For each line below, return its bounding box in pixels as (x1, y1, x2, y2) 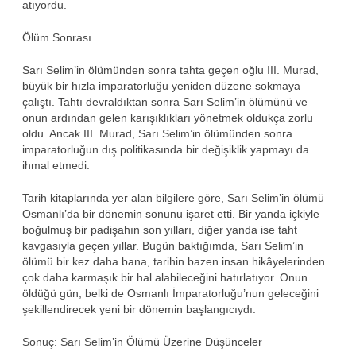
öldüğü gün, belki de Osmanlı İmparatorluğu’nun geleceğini (22, 286, 319, 300)
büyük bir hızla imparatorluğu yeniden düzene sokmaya (22, 79, 300, 92)
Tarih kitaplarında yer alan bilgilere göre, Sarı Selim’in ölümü (22, 191, 324, 204)
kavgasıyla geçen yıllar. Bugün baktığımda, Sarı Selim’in (22, 238, 304, 252)
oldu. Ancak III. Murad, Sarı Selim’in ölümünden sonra (22, 126, 292, 140)
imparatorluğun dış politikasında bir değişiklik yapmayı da (22, 142, 309, 156)
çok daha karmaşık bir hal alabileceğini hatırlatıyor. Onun (22, 270, 308, 284)
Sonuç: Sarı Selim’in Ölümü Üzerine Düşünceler (22, 335, 262, 348)
